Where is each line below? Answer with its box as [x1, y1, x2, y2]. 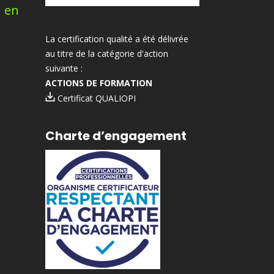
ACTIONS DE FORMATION [45, 76, 152, 89]
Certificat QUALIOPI [54, 92, 136, 104]
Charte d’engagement [45, 127, 187, 144]
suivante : [45, 62, 83, 74]
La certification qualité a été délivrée [45, 32, 188, 45]
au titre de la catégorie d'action [45, 47, 168, 59]
